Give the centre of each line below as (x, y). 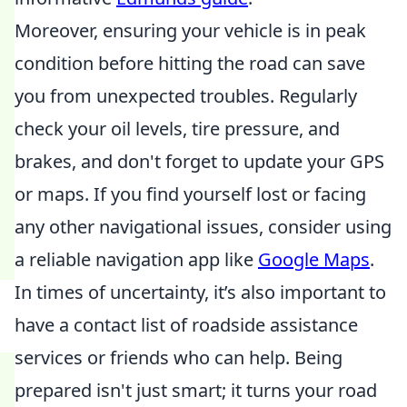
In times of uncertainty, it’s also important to (200, 292)
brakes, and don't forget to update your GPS (199, 161)
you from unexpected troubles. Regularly (186, 96)
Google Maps (314, 259)
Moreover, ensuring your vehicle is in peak (190, 30)
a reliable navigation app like (136, 259)
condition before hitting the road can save (190, 63)
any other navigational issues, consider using (203, 227)
